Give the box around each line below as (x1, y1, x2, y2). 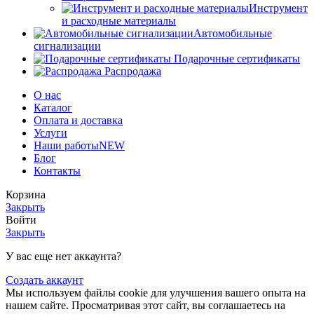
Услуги (34, 126, 67, 139)
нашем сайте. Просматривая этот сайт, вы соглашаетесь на (6, 299, 285, 311)
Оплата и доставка (34, 114, 123, 126)
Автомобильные (193, 27, 272, 39)
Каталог (34, 101, 72, 114)
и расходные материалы (62, 14, 176, 27)
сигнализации (34, 39, 101, 52)
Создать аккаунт (6, 273, 83, 286)
